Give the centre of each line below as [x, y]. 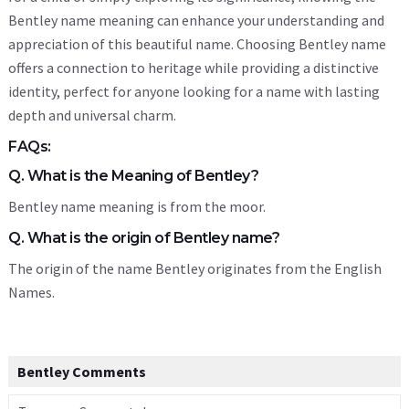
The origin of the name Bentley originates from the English [195, 268]
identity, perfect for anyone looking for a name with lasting [194, 91]
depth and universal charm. [92, 115]
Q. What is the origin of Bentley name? [144, 238]
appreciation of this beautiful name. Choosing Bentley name [197, 44]
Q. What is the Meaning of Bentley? [133, 176]
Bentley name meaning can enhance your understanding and [196, 20]
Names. [31, 292]
